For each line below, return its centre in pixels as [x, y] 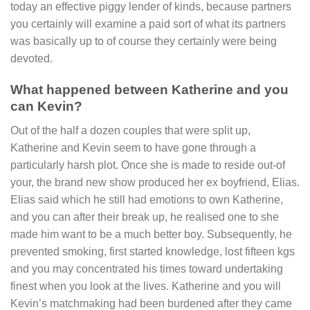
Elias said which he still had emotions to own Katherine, [147, 199]
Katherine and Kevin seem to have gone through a [133, 147]
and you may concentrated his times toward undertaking [147, 268]
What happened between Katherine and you [149, 89]
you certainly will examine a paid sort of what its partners [148, 24]
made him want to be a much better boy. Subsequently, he [151, 234]
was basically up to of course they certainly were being [144, 42]
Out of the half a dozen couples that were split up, [130, 130]
